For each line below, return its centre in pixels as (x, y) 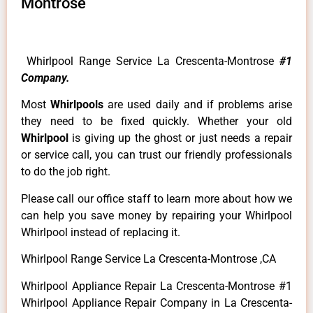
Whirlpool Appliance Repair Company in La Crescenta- (156, 303)
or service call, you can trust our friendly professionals (156, 155)
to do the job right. (66, 172)
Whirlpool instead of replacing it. (101, 232)
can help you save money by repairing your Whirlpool (156, 215)
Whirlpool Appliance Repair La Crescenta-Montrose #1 (156, 286)
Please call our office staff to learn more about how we (156, 198)
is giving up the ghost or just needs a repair (182, 138)
